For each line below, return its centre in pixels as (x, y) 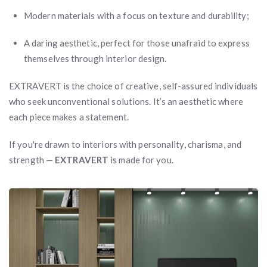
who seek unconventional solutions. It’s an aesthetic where (126, 101)
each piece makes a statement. (69, 117)
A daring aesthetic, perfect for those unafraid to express (137, 43)
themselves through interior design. (95, 58)
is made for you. (141, 159)
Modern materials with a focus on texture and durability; (136, 15)
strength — (32, 159)
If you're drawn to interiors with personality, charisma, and (125, 144)
